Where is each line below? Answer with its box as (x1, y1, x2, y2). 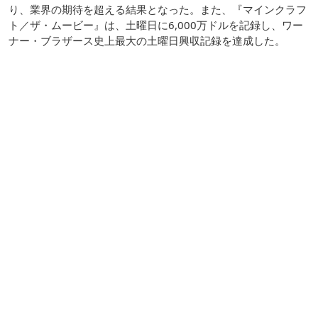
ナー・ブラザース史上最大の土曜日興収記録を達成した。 (9, 33, 285, 48)
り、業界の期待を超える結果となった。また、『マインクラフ (9, 1, 307, 16)
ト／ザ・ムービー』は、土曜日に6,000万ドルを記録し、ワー (9, 17, 303, 32)
